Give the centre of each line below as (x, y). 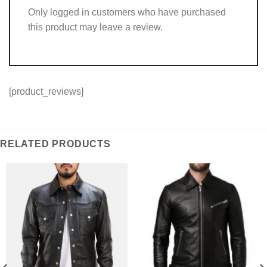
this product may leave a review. (95, 27)
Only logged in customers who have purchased (127, 12)
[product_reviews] (46, 91)
